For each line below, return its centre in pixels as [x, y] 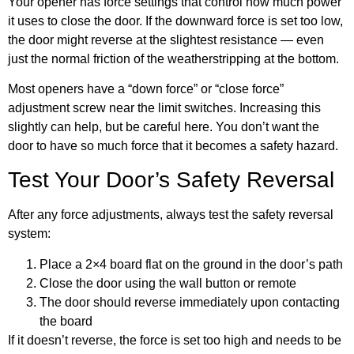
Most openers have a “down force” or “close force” [146, 89]
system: [29, 234]
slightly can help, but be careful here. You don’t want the [164, 127]
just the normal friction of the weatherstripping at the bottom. [173, 58]
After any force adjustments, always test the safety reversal [171, 215]
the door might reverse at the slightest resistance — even [166, 40]
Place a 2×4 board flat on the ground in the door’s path [191, 264]
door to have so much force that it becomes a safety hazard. [173, 146]
